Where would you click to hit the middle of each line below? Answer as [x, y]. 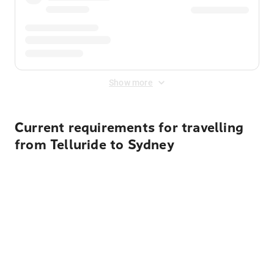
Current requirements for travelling [129, 128]
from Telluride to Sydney [94, 145]
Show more [131, 83]
